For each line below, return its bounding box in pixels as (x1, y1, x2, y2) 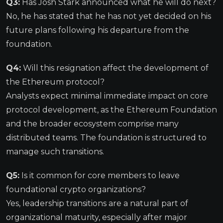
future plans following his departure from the (6, 25, 189, 35)
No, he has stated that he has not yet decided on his (6, 11, 211, 21)
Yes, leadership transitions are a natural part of (6, 198, 188, 208)
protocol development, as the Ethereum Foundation (6, 105, 217, 114)
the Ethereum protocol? (6, 77, 105, 87)
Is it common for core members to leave (19, 170, 180, 180)
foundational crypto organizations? (6, 184, 146, 194)
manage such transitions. (6, 146, 104, 156)
